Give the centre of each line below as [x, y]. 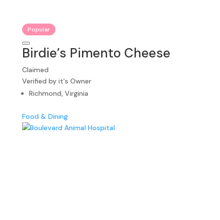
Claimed [35, 69]
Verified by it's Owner [56, 81]
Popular [39, 29]
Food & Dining [45, 116]
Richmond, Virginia [58, 93]
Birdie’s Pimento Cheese [96, 53]
